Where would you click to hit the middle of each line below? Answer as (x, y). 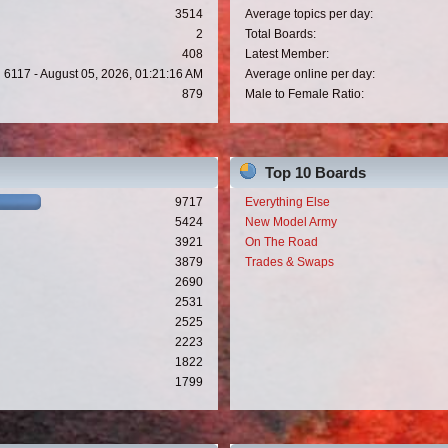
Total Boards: (280, 34)
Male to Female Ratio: (304, 94)
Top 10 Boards (315, 172)
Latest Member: (286, 54)
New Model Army (290, 221)
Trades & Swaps (289, 261)
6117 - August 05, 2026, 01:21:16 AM (104, 74)
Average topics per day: (308, 14)
